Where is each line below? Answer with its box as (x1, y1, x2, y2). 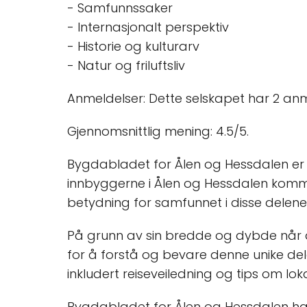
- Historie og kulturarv (67, 38, 199, 55)
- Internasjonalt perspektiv (67, 19, 229, 36)
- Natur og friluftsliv (67, 57, 185, 74)
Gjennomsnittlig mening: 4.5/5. (67, 123, 249, 140)
